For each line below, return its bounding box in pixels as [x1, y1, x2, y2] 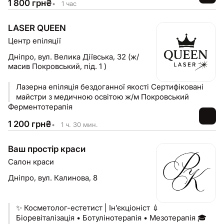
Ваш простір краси [8, 144, 85, 154]
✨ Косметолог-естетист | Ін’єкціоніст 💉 [16, 203, 159, 212]
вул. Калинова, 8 [38, 173, 97, 182]
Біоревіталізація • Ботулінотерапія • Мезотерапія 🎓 [16, 213, 206, 222]
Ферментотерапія [8, 102, 72, 111]
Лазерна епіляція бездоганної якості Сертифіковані [16, 82, 203, 91]
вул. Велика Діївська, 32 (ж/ [38, 52, 139, 61]
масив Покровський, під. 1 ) [8, 61, 106, 71]
